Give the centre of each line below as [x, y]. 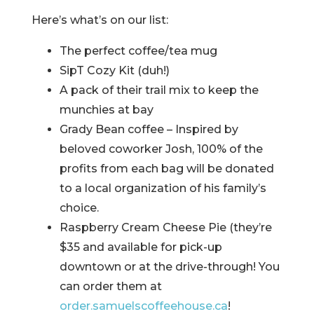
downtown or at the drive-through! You [169, 267]
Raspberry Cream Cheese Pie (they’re [165, 228]
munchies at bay [108, 110]
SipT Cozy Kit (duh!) [114, 71]
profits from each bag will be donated [166, 169]
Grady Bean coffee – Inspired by [149, 130]
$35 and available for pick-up [141, 247]
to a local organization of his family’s [163, 189]
